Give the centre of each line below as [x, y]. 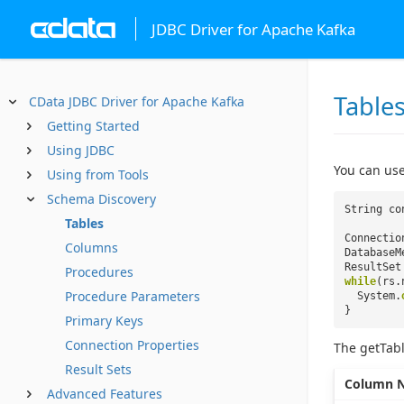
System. [379, 296]
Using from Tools [98, 174]
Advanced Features [105, 394]
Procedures [99, 272]
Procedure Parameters [133, 296]
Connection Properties [132, 345]
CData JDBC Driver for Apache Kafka [137, 101]
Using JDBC [81, 150]
